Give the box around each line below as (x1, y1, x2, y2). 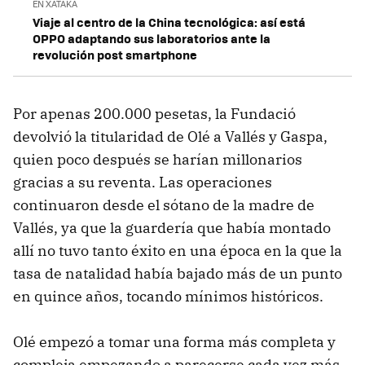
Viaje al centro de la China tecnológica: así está (33, 12, 306, 31)
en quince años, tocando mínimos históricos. (13, 286, 323, 306)
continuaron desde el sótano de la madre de (13, 195, 314, 214)
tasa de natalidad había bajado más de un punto (13, 263, 342, 283)
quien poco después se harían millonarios (13, 149, 302, 169)
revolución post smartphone (33, 45, 197, 64)
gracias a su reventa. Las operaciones (13, 172, 272, 191)
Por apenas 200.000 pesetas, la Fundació (13, 103, 296, 123)
